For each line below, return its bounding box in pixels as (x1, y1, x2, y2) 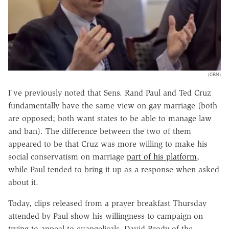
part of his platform (127, 151, 197, 162)
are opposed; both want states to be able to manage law (8, 113, 212, 123)
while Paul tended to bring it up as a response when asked (8, 164, 219, 174)
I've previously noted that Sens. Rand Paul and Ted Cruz (8, 87, 211, 98)
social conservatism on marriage (8, 151, 127, 162)
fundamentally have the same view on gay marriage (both (8, 100, 217, 110)
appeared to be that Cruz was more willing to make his (8, 139, 208, 149)
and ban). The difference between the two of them (8, 126, 191, 136)
